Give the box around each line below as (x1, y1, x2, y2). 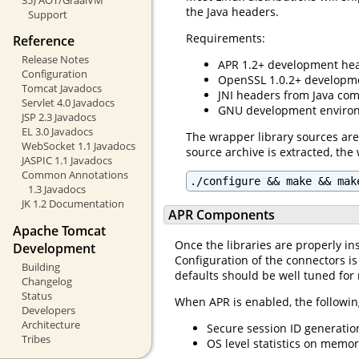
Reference (13, 32, 75, 50)
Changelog (21, 273, 72, 288)
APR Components (168, 205, 275, 224)
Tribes (21, 331, 50, 346)
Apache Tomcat (13, 221, 106, 240)
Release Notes (21, 52, 89, 67)
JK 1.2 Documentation (21, 196, 124, 212)
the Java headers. (186, 4, 279, 20)
